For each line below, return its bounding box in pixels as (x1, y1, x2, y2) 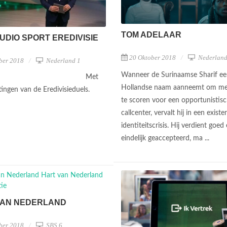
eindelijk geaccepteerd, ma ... (121, 134, 211, 142)
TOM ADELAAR (121, 30, 181, 39)
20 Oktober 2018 (129, 53, 176, 61)
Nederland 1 (45, 56, 81, 64)
